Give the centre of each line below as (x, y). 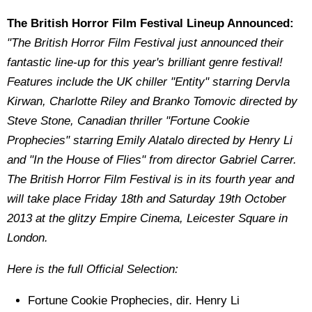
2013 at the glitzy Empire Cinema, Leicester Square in (147, 218)
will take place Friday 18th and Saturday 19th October (147, 199)
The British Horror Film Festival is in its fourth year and (150, 179)
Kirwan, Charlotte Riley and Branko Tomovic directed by (152, 101)
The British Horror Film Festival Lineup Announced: (150, 23)
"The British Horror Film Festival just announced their (145, 43)
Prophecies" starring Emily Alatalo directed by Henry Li (150, 140)
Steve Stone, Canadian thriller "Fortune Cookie (128, 121)
